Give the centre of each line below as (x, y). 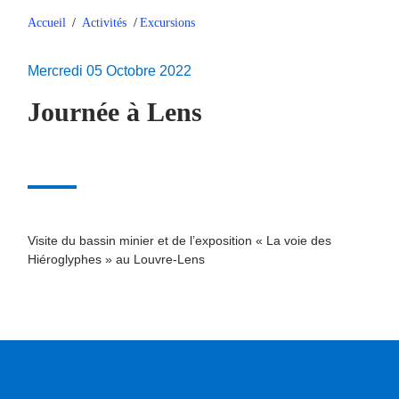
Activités (105, 22)
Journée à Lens (115, 112)
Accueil (47, 22)
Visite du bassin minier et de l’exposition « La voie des (179, 240)
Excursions (167, 22)
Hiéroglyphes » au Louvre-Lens (116, 259)
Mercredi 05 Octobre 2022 (110, 70)
